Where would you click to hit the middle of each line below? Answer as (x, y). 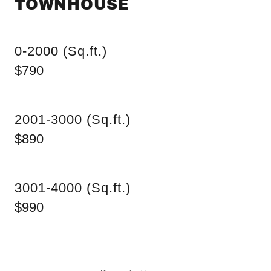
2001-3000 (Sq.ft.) (73, 119)
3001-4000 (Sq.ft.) (73, 188)
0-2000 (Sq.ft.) (61, 51)
